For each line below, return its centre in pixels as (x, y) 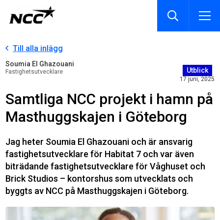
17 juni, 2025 (197, 79)
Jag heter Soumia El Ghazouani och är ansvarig (99, 142)
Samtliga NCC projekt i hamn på (110, 99)
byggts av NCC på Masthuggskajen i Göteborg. (97, 191)
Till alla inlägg (38, 48)
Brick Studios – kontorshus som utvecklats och (99, 179)
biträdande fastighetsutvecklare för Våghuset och (106, 166)
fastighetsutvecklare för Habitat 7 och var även (100, 154)
